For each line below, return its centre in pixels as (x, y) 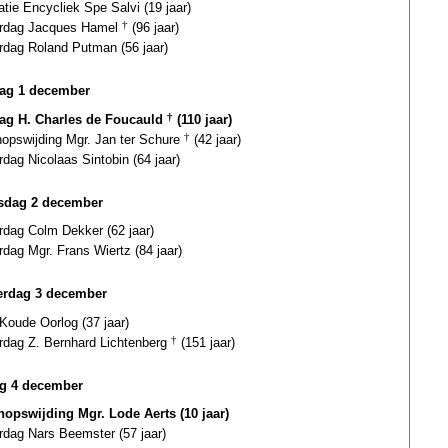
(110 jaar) (202, 119)
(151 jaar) (206, 342)
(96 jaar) (153, 27)
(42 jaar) (215, 139)
